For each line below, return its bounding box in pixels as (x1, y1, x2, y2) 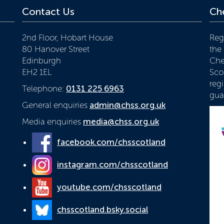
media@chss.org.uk (83, 116, 159, 127)
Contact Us (22, 5, 74, 18)
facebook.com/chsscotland (57, 136, 165, 147)
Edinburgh (22, 55, 61, 66)
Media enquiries (22, 116, 83, 127)
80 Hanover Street (22, 44, 89, 54)
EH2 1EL (22, 67, 51, 77)
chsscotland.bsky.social (57, 204, 148, 214)
